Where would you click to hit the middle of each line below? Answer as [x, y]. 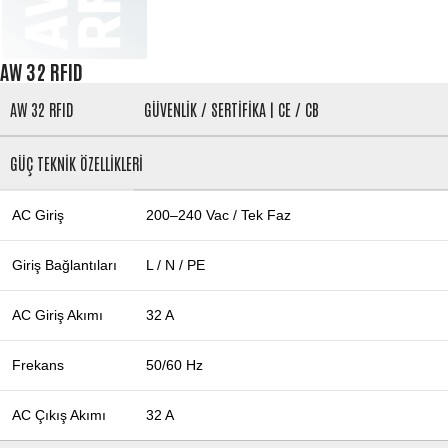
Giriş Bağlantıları [64, 265]
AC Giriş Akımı [57, 315]
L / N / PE [175, 265]
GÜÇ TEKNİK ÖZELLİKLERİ [76, 163]
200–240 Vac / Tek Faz [218, 215]
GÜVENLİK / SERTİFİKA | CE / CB [231, 109]
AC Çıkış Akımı [59, 415]
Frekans [38, 365]
